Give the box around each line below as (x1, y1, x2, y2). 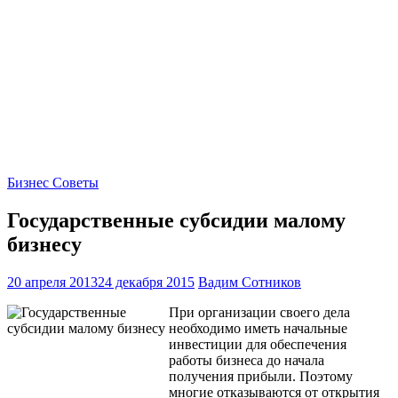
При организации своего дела (169, 304, 350, 320)
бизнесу (7, 233, 82, 257)
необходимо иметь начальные (169, 320, 347, 336)
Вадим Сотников (198, 274, 301, 290)
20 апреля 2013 (7, 274, 98, 290)
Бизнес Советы (7, 175, 99, 191)
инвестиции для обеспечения (169, 336, 346, 352)
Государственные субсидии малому (7, 209, 346, 233)
